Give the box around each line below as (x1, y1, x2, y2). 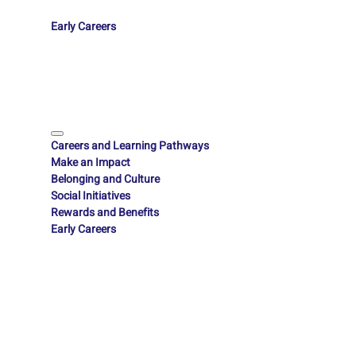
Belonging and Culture (51, 171, 160, 188)
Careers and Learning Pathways (51, 137, 209, 155)
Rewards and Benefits (51, 204, 159, 222)
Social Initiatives (51, 188, 130, 205)
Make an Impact (51, 154, 130, 172)
